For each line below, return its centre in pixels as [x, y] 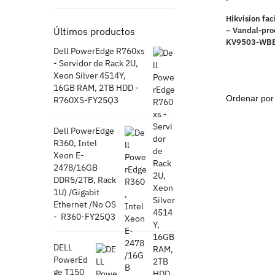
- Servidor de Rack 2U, [96, 63]
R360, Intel [75, 143]
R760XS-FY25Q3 [86, 100]
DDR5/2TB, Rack [85, 180]
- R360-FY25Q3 [84, 216]
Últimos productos [94, 31]
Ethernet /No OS [85, 204]
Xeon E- [69, 155]
